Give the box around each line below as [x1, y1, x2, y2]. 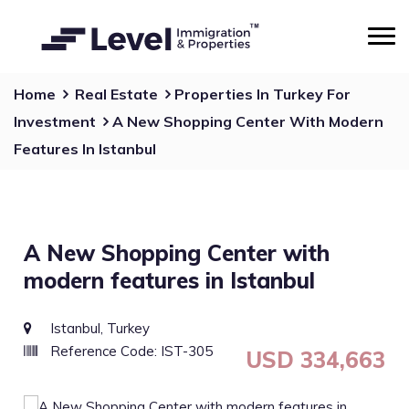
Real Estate [75, 85, 158, 103]
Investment [14, 112, 96, 131]
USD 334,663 [245, 346, 385, 373]
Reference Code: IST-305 [47, 342, 214, 360]
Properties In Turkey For [174, 85, 351, 103]
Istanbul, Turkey [47, 320, 151, 337]
